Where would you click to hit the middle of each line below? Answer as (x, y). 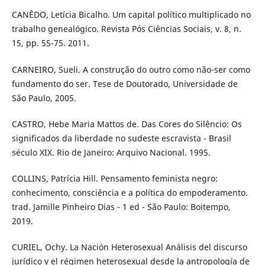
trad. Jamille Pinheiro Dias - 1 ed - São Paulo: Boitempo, (121, 206)
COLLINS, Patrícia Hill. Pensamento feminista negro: (114, 178)
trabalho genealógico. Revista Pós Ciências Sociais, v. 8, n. (126, 29)
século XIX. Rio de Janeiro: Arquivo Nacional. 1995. (111, 152)
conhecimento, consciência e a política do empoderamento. (130, 192)
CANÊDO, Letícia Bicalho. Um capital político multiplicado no (131, 15)
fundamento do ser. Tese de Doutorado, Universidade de (125, 83)
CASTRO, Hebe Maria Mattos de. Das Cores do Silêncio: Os (127, 124)
